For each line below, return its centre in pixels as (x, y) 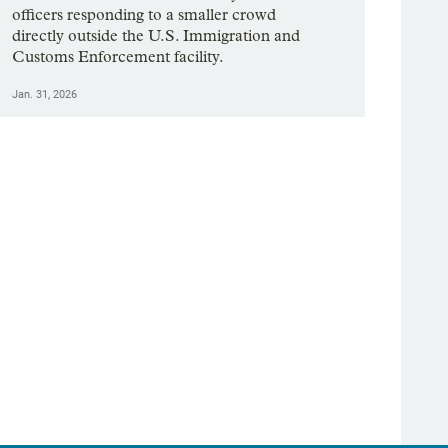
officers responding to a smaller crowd (144, 15)
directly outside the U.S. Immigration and (156, 36)
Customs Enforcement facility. (118, 57)
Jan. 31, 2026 (45, 95)
